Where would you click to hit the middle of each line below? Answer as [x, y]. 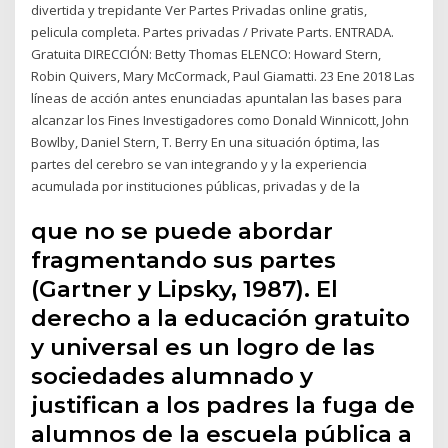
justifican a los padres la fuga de [223, 405]
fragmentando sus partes [184, 260]
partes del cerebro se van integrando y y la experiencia [199, 163]
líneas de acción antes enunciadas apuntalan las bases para [217, 97]
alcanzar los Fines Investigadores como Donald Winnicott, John [220, 119]
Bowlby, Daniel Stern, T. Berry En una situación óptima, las [206, 141]
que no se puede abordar [182, 231]
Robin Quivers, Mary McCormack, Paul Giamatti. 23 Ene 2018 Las [223, 75]
